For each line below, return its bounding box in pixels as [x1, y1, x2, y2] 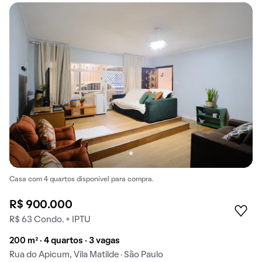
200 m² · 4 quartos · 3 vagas [9, 236, 120, 245]
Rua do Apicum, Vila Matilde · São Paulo [9, 250, 163, 259]
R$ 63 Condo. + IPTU [9, 215, 91, 224]
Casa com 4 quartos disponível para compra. [9, 176, 154, 182]
